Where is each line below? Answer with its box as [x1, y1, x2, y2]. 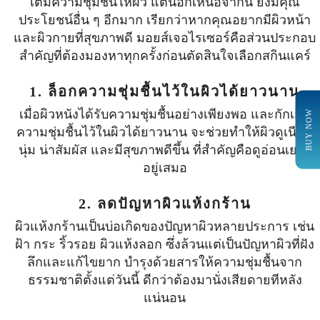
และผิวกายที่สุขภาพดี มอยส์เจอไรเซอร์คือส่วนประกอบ [14, 31, 316, 45]
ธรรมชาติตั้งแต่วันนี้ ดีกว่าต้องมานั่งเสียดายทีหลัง [27, 273, 302, 287]
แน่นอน [144, 291, 186, 305]
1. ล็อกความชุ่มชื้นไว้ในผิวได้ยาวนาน [29, 84, 301, 99]
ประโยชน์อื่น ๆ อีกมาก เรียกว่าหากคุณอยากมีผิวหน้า [19, 13, 311, 27]
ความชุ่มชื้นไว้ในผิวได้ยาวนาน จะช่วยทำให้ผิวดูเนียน [16, 125, 314, 139]
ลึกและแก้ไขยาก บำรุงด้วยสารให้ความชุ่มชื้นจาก [27, 255, 303, 269]
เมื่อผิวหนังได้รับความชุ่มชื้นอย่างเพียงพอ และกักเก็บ [19, 107, 311, 121]
